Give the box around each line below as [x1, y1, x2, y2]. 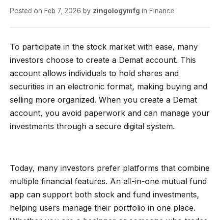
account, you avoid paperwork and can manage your [10, 108, 210, 118]
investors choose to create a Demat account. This [10, 55, 196, 65]
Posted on [10, 7, 44, 15]
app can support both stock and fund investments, [10, 189, 199, 199]
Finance [149, 7, 174, 15]
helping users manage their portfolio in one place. [10, 202, 195, 213]
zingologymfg [93, 7, 140, 15]
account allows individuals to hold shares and [10, 68, 179, 78]
